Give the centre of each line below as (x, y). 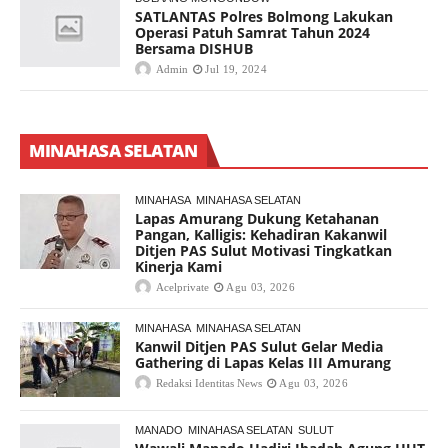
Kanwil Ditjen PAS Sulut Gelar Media (259, 347)
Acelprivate (182, 287)
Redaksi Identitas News (209, 383)
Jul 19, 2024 (236, 69)
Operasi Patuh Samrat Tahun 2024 (252, 33)
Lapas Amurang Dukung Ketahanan (257, 219)
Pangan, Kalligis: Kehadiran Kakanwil (261, 235)
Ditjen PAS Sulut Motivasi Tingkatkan (263, 251)
